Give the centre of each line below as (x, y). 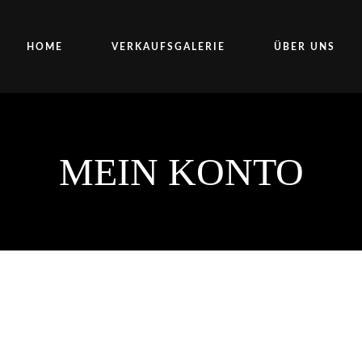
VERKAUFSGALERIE (168, 46)
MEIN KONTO (181, 172)
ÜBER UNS (305, 46)
